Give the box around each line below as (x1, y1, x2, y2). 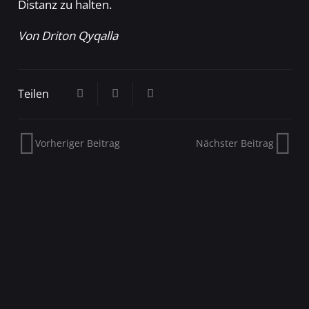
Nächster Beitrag (196, 136, 274, 150)
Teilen (17, 86, 49, 102)
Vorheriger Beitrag (35, 136, 120, 150)
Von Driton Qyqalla (17, 28, 118, 44)
